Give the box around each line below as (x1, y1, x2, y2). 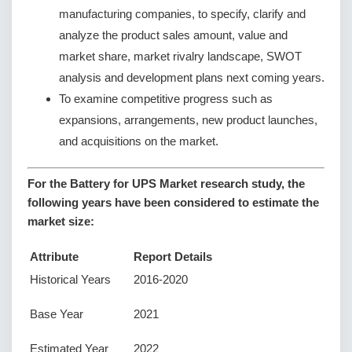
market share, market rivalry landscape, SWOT (59, 49, 302, 63)
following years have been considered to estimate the (27, 196, 319, 210)
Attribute (30, 250, 79, 264)
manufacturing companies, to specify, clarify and (59, 6, 306, 20)
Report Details (134, 250, 212, 264)
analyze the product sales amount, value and (59, 27, 288, 42)
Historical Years (30, 273, 111, 287)
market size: (27, 214, 94, 229)
